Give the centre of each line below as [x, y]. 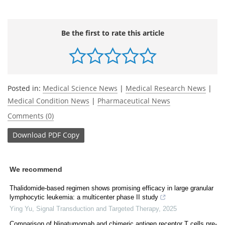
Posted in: [25, 88]
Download [29, 135]
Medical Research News [166, 88]
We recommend [36, 169]
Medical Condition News [48, 100]
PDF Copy [64, 135]
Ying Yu [21, 208]
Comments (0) [31, 116]
